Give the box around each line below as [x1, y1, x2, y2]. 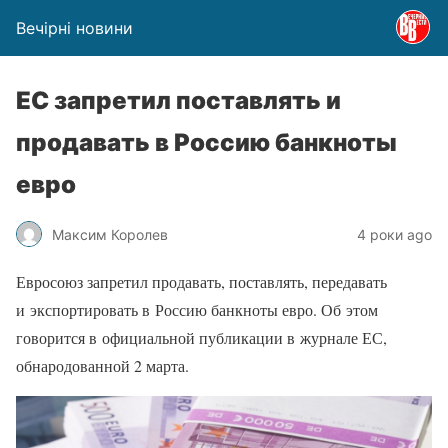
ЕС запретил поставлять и [16, 86, 341, 115]
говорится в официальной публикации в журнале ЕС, [16, 327, 387, 348]
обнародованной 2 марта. [16, 355, 189, 376]
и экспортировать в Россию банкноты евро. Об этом [16, 299, 378, 320]
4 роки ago [357, 225, 432, 243]
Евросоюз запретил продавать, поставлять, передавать [16, 271, 387, 292]
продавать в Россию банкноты [16, 128, 397, 157]
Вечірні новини [16, 18, 133, 38]
